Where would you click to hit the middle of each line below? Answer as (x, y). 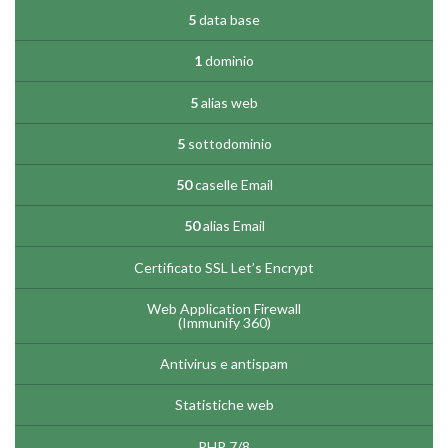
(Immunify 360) (224, 322)
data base (228, 20)
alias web (228, 102)
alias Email (232, 226)
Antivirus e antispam (224, 364)
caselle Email (232, 185)
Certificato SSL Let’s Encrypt (224, 267)
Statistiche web (224, 405)
